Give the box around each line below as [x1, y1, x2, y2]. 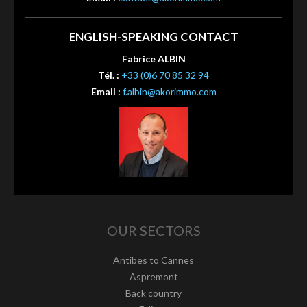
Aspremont [129, 271, 178, 282]
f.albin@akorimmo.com [122, 86, 217, 97]
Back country [125, 287, 182, 299]
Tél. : [98, 69, 119, 81]
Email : [90, 86, 121, 97]
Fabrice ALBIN [121, 53, 186, 64]
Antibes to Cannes [113, 254, 194, 266]
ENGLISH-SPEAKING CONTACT [69, 29, 238, 44]
